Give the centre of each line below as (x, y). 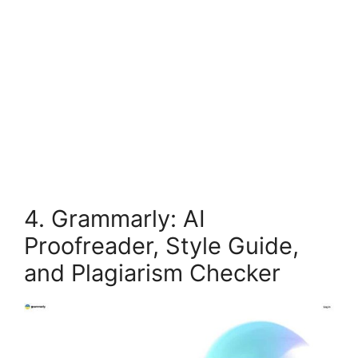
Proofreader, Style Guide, (161, 245)
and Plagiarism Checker (155, 272)
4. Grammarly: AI (115, 218)
